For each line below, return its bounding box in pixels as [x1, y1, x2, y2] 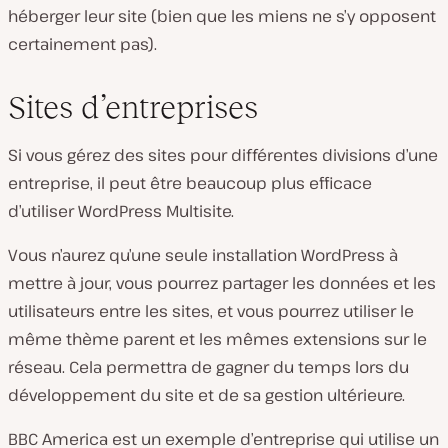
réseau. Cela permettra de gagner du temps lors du [8, 356, 409, 379]
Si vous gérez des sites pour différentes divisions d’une [8, 144, 438, 167]
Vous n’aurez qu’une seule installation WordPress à [8, 244, 398, 267]
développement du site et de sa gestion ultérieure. [8, 384, 405, 407]
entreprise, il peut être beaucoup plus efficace [8, 172, 372, 195]
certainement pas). [8, 33, 157, 56]
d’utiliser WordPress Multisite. [8, 200, 234, 223]
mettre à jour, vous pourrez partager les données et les [8, 272, 436, 295]
